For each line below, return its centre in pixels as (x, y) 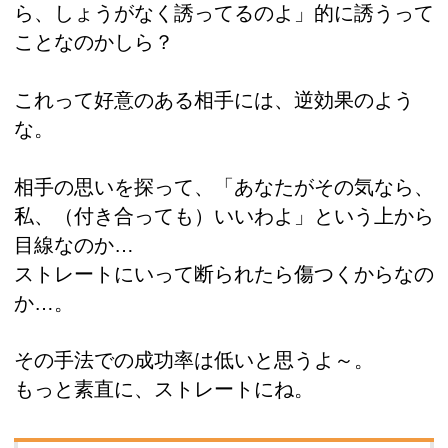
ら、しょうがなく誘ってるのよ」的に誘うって (224, 13)
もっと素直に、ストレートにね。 (164, 389)
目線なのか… (74, 244)
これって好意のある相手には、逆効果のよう (214, 100)
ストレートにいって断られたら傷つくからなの (224, 273)
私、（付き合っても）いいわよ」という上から (224, 215)
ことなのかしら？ (94, 42)
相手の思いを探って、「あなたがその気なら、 (224, 186)
